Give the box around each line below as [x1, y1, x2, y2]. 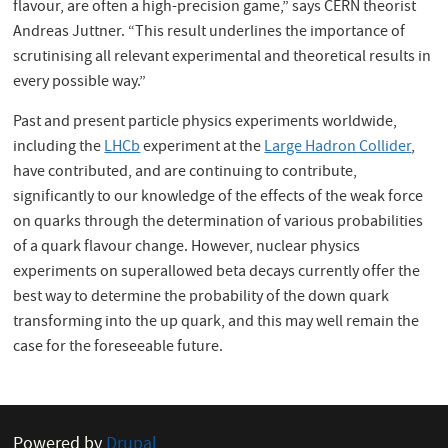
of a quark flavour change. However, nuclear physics [13, 235, 361, 260]
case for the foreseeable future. [13, 335, 224, 360]
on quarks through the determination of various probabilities [13, 210, 424, 235]
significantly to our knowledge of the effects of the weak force [13, 185, 424, 210]
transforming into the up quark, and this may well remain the [13, 310, 420, 335]
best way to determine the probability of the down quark [13, 285, 390, 310]
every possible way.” [13, 70, 147, 95]
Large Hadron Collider [264, 135, 412, 160]
